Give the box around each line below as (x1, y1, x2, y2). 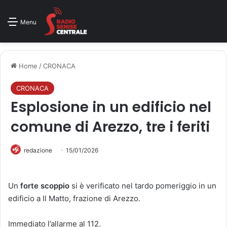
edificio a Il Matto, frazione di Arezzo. (8, 194, 140, 203)
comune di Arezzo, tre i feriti (11, 117, 210, 137)
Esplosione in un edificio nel (11, 97, 211, 117)
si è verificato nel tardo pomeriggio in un (69, 181, 216, 191)
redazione (24, 146, 52, 154)
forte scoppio (20, 181, 69, 191)
